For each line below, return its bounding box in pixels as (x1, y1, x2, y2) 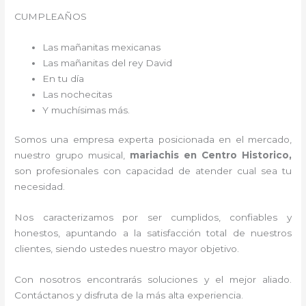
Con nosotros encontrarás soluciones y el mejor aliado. (14, 274, 292, 286)
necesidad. (14, 181, 66, 193)
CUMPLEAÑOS (14, 11, 87, 23)
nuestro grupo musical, (14, 150, 130, 161)
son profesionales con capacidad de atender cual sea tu (14, 165, 292, 177)
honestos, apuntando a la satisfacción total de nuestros (14, 227, 292, 239)
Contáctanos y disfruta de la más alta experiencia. (14, 290, 244, 301)
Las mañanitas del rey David (42, 57, 173, 68)
